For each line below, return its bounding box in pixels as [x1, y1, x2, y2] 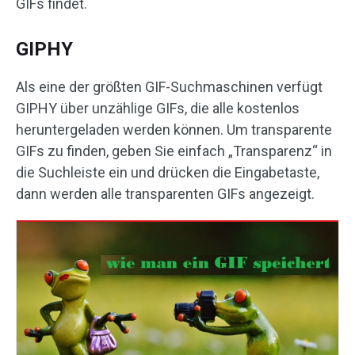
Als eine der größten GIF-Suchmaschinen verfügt [16, 78, 323, 96]
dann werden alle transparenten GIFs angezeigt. [16, 185, 315, 203]
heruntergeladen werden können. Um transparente [16, 121, 332, 139]
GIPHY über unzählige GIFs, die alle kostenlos [16, 100, 300, 117]
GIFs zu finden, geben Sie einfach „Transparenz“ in [16, 143, 332, 160]
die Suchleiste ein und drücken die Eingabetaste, [16, 164, 319, 181]
